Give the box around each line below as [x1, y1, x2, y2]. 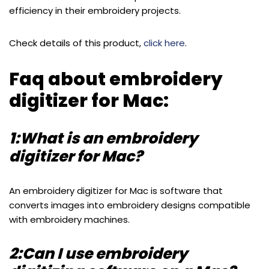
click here [144, 37, 185, 50]
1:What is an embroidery [9, 128, 198, 150]
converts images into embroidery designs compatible [9, 199, 250, 212]
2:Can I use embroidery [9, 243, 187, 265]
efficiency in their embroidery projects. [9, 4, 181, 17]
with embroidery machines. [9, 213, 130, 226]
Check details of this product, [9, 37, 144, 50]
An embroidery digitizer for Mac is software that [9, 184, 223, 198]
